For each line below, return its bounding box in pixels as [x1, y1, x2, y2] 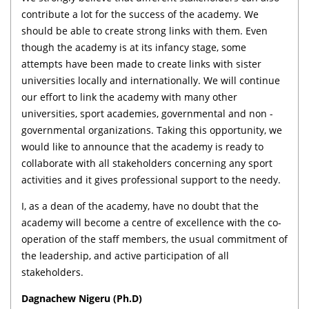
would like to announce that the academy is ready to [21, 139, 263, 153]
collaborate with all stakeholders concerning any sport [21, 156, 272, 170]
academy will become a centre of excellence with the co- [21, 215, 281, 229]
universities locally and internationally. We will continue [21, 73, 280, 87]
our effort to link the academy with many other [21, 90, 237, 103]
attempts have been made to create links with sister [21, 57, 261, 70]
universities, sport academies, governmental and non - [21, 106, 273, 120]
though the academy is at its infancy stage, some [21, 40, 246, 54]
